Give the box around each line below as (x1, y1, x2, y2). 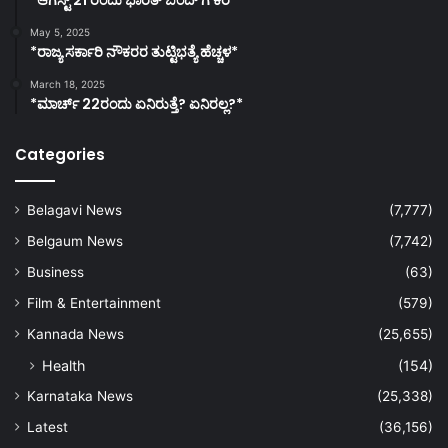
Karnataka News (27, 387, 133, 404)
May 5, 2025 (30, 25, 90, 38)
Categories (15, 143, 105, 165)
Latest (27, 418, 68, 435)
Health (42, 356, 85, 374)
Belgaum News (27, 232, 123, 249)
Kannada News (27, 325, 124, 342)
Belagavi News (27, 201, 122, 218)
